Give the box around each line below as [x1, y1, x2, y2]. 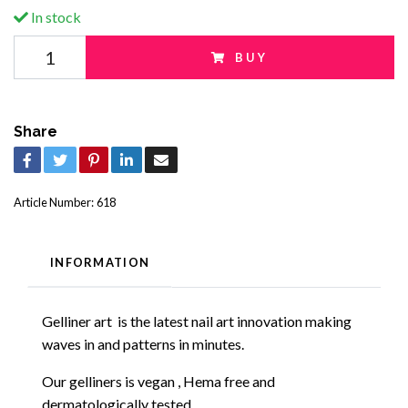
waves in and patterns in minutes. [42, 335, 244, 353]
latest [150, 312, 189, 331]
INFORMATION [50, 255, 150, 270]
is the [117, 312, 150, 331]
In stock [28, 8, 81, 26]
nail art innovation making [189, 312, 352, 331]
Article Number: [14, 195, 94, 210]
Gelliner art [42, 312, 115, 331]
